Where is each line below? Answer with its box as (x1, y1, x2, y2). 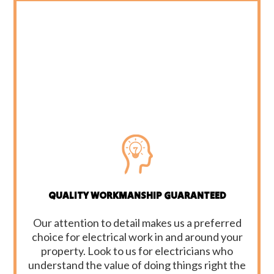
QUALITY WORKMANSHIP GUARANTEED (48, 189, 226, 202)
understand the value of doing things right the (28, 258, 246, 272)
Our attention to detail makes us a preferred (32, 216, 242, 230)
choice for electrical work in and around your (31, 230, 243, 244)
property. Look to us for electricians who (41, 244, 233, 258)
